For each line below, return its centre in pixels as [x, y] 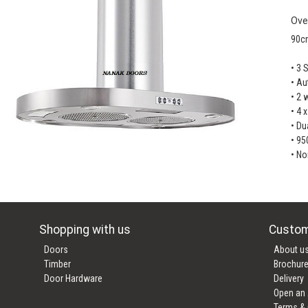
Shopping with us [85, 230]
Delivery [288, 279]
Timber [58, 264]
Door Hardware [74, 279]
